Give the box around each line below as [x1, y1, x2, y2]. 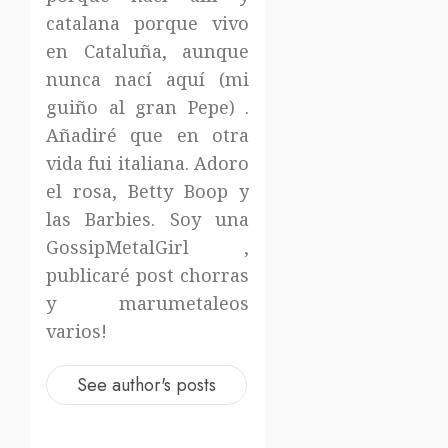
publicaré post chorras [46, 262, 250, 287]
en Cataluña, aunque [46, 38, 250, 63]
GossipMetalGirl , [46, 234, 250, 259]
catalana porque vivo [46, 10, 250, 35]
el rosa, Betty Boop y [46, 178, 250, 203]
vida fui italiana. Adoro [46, 150, 250, 175]
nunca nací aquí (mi [46, 66, 250, 91]
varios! [46, 318, 107, 343]
